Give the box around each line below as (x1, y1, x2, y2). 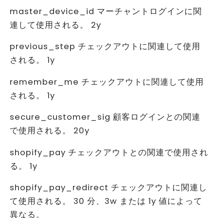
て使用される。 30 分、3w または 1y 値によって (10, 196, 202, 207)
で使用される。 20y (10, 125, 90, 137)
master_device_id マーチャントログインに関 (10, 5, 202, 17)
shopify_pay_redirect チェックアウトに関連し (10, 182, 207, 194)
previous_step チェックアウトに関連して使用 (10, 41, 200, 53)
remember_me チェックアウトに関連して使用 (10, 76, 204, 88)
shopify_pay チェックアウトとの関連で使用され (10, 146, 208, 158)
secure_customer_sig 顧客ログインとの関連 (10, 111, 200, 123)
